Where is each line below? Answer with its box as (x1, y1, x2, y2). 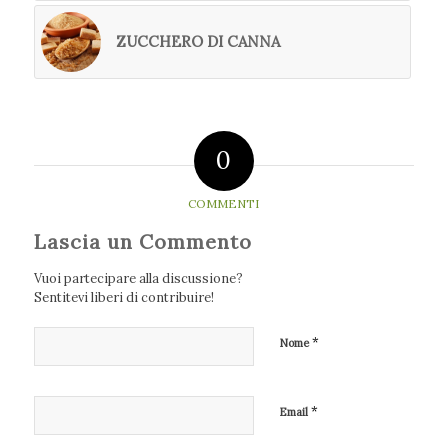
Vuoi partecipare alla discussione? (33, 270, 243, 287)
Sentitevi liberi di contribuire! (33, 289, 214, 306)
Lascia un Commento (33, 229, 252, 255)
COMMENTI (188, 196, 260, 212)
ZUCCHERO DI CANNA (115, 32, 280, 52)
